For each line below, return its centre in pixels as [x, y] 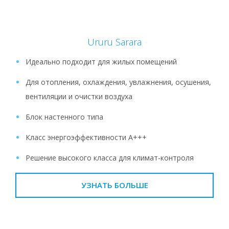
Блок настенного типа [64, 117]
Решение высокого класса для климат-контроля [110, 157]
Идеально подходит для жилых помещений [101, 61]
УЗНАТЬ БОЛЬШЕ [114, 185]
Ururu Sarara [114, 42]
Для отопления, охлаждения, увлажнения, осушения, [118, 82]
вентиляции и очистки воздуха [79, 96]
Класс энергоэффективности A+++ [86, 137]
